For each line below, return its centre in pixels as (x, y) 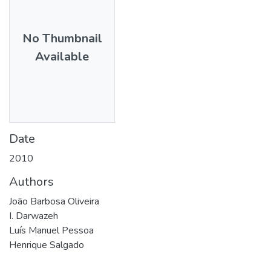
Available (62, 56)
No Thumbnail (62, 38)
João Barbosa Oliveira (54, 201)
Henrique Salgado (47, 245)
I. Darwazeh (34, 216)
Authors (31, 181)
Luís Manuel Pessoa (51, 230)
